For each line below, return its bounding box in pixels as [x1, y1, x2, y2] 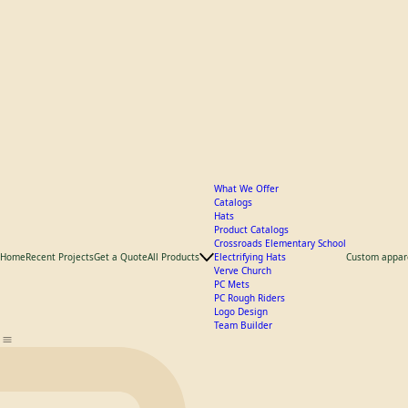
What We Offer [214, 313, 279, 326]
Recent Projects [25, 382, 94, 394]
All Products [148, 382, 199, 394]
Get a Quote [94, 382, 148, 394]
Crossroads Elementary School [214, 368, 346, 381]
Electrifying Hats [214, 382, 286, 394]
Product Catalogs [214, 354, 289, 367]
